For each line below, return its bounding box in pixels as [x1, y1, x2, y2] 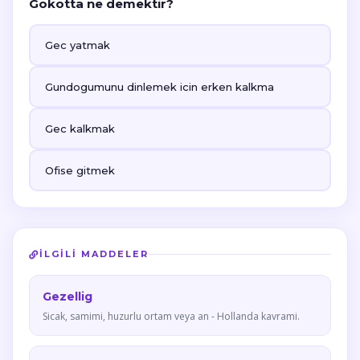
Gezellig [43, 289, 92, 304]
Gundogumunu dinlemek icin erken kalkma [45, 80, 274, 93]
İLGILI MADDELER [39, 248, 149, 260]
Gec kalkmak [45, 122, 115, 135]
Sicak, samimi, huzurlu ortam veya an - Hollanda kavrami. [43, 309, 300, 323]
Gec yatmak [45, 39, 110, 51]
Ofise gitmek [45, 164, 115, 177]
